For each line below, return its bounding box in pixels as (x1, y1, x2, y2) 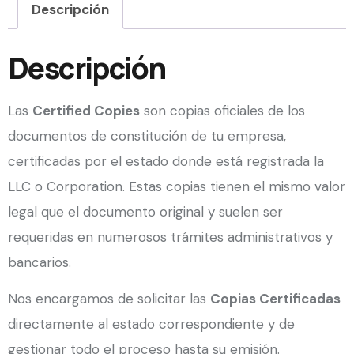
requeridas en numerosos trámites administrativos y (8, 228, 333, 246)
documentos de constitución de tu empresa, (8, 126, 286, 145)
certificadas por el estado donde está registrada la (8, 152, 324, 170)
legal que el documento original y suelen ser (8, 202, 283, 220)
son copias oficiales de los (140, 101, 305, 119)
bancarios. (8, 253, 71, 271)
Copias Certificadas (210, 290, 341, 308)
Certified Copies (32, 101, 140, 119)
